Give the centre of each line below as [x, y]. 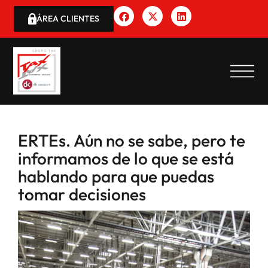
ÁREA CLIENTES [68, 19]
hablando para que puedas [116, 176]
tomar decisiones [82, 194]
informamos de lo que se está [126, 159]
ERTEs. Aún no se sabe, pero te [132, 141]
